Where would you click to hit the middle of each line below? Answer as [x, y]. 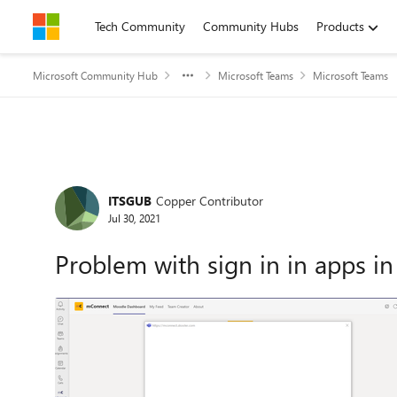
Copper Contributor [210, 200]
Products [340, 26]
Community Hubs [251, 26]
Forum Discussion [142, 180]
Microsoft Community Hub [95, 75]
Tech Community [140, 26]
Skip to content [92, 26]
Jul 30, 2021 [134, 218]
